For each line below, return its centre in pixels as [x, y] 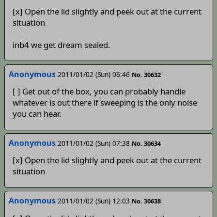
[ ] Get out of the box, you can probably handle [99, 92]
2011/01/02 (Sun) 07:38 [93, 143]
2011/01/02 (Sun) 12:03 [93, 201]
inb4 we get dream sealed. [61, 45]
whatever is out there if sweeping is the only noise [105, 103]
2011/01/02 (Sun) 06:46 [93, 74]
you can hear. [37, 114]
